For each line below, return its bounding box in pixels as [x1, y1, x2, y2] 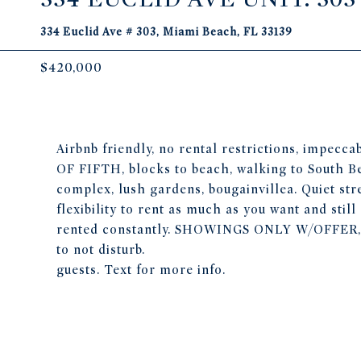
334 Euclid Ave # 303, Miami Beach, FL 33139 [40, 25, 293, 39]
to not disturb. [56, 243, 145, 257]
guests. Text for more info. [56, 263, 226, 277]
